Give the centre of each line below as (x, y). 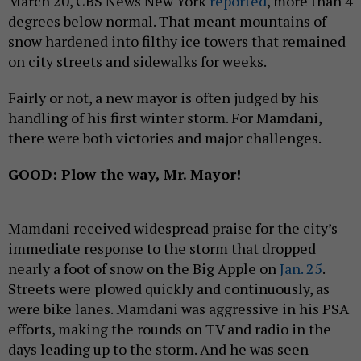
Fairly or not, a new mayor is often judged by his (164, 98)
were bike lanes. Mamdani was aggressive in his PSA (178, 309)
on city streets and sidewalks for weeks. (139, 62)
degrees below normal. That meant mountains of (167, 21)
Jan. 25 (301, 269)
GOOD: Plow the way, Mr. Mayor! (124, 174)
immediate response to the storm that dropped (162, 249)
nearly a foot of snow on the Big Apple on (144, 269)
